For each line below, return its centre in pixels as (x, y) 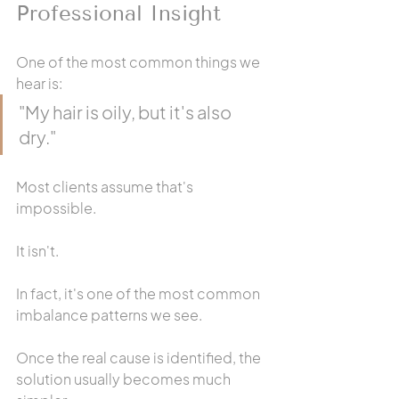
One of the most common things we (139, 62)
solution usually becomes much (125, 379)
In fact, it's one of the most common (139, 293)
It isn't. (37, 251)
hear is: (39, 83)
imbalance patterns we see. (109, 315)
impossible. (56, 208)
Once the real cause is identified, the (140, 358)
